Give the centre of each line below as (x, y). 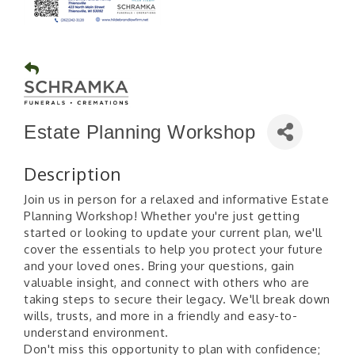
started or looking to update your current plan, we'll (173, 233)
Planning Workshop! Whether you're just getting (162, 216)
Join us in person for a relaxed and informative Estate (176, 200)
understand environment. (98, 333)
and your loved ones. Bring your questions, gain (159, 266)
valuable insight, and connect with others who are (167, 283)
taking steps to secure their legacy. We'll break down (177, 300)
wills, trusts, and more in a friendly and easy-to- (160, 316)
